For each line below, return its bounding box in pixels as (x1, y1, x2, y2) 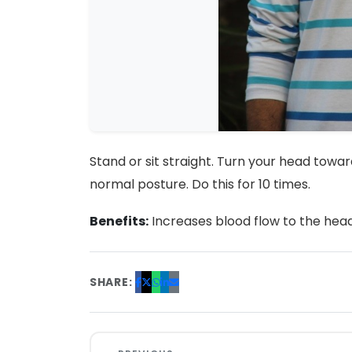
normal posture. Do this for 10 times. (90, 175, 310, 193)
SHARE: (90, 274, 133, 291)
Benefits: (90, 212, 148, 231)
